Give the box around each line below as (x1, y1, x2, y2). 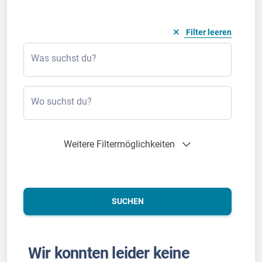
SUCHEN (111, 196, 144, 206)
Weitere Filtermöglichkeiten (64, 138, 175, 150)
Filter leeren (186, 27, 232, 37)
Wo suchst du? (31, 95, 92, 107)
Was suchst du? (31, 52, 96, 64)
